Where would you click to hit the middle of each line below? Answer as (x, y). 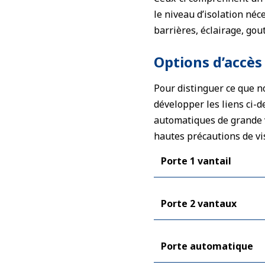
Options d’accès (208, 62)
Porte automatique (207, 246)
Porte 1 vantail (196, 161)
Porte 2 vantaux (199, 203)
